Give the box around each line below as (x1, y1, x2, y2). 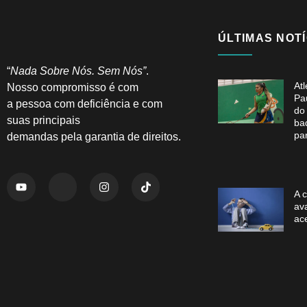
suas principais (7, 114, 80, 127)
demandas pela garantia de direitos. (7, 131, 181, 143)
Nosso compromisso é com (7, 82, 138, 94)
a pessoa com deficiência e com (7, 98, 162, 110)
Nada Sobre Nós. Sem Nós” (10, 65, 146, 77)
